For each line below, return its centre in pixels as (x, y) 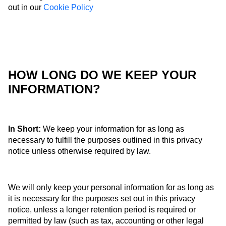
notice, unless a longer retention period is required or (102, 210)
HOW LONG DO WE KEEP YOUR (102, 75)
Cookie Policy (68, 8)
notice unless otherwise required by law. (79, 151)
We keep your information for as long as (112, 129)
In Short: (24, 129)
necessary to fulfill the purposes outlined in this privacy (105, 140)
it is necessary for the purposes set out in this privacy (102, 199)
